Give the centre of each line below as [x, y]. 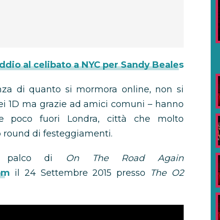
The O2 [167, 173]
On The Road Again [125, 158]
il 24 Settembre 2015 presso [80, 173]
